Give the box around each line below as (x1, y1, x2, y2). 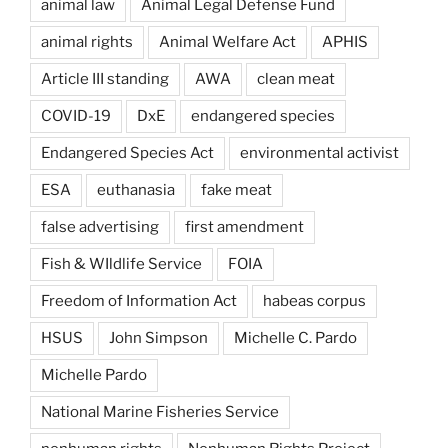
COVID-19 (41, 107, 111, 126)
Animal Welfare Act (159, 33, 296, 52)
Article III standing (41, 70, 169, 89)
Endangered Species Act (41, 144, 214, 163)
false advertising (41, 218, 159, 237)
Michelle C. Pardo (234, 329, 357, 348)
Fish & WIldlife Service (41, 255, 202, 274)
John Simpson (109, 329, 208, 348)
